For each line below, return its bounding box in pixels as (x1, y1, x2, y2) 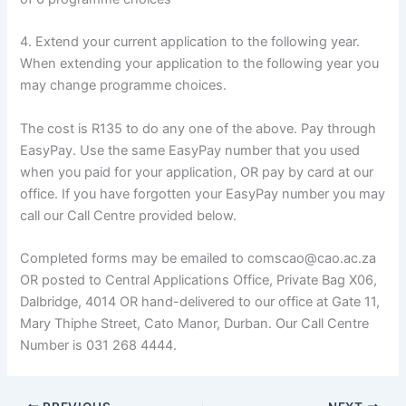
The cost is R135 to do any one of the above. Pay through (20, 120, 377, 137)
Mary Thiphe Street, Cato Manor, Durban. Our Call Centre (20, 314, 370, 332)
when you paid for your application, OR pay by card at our (20, 163, 374, 180)
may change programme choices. (20, 77, 227, 94)
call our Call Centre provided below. (20, 207, 237, 224)
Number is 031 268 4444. (20, 336, 178, 353)
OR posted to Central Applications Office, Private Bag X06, (20, 271, 378, 288)
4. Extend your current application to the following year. (20, 34, 361, 51)
